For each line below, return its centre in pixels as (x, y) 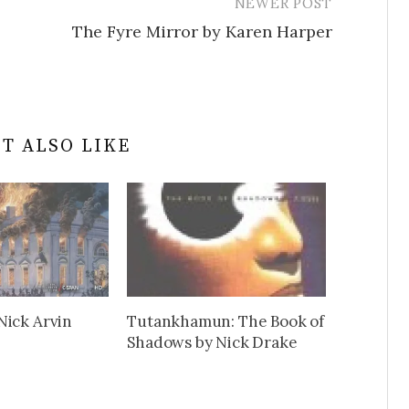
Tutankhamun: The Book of (226, 321)
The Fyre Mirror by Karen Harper (202, 32)
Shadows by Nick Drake (212, 342)
